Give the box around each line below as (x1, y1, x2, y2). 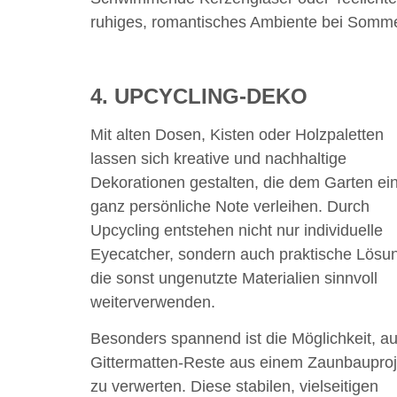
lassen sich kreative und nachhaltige (90, 149, 346, 167)
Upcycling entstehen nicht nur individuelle (90, 221, 383, 239)
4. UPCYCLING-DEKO (90, 83, 307, 108)
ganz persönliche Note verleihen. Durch (90, 197, 370, 215)
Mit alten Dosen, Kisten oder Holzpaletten (90, 125, 384, 144)
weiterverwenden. (90, 292, 215, 311)
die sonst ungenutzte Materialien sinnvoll (90, 269, 378, 287)
